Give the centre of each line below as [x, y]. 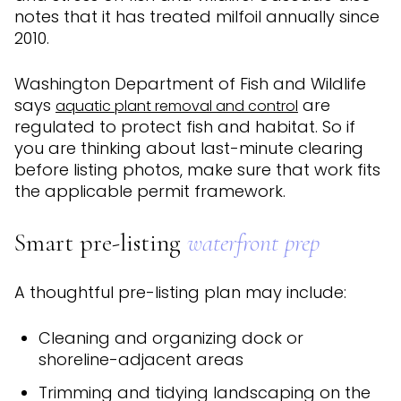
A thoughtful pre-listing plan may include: [180, 293]
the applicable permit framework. [150, 192]
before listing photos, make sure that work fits [197, 170]
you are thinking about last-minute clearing [189, 149]
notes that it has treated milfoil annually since [197, 17]
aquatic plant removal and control [177, 107]
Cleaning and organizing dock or [171, 338]
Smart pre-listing [101, 242]
